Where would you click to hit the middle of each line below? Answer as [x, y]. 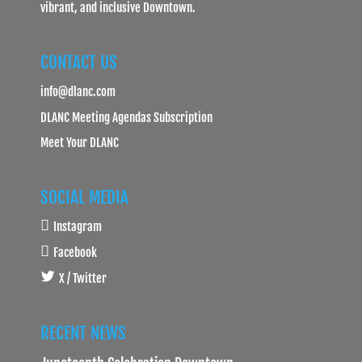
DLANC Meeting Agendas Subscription [126, 117]
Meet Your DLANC [80, 143]
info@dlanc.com [78, 91]
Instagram [77, 227]
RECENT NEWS [83, 332]
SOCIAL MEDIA [84, 197]
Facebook [75, 253]
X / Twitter [82, 278]
